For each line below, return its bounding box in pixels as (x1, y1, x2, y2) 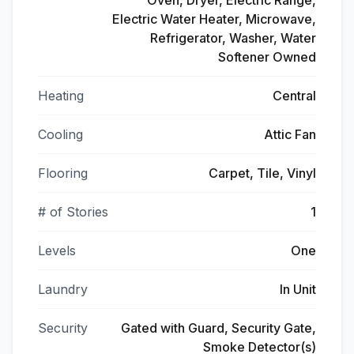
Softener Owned (218, 49, 316, 65)
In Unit (280, 281, 316, 297)
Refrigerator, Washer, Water (150, 30, 316, 46)
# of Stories (38, 204, 108, 220)
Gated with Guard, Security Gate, (121, 320, 316, 336)
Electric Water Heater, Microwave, (112, 11, 316, 27)
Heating (38, 88, 84, 104)
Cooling (38, 126, 83, 142)
